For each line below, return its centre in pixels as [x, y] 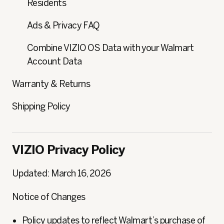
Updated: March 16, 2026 [61, 173]
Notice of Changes [49, 197]
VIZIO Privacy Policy [68, 150]
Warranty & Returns [51, 84]
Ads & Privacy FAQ [63, 25]
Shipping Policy [41, 106]
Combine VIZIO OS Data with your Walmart [110, 48]
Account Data [54, 61]
